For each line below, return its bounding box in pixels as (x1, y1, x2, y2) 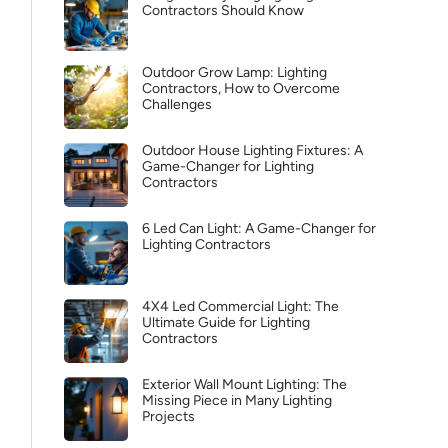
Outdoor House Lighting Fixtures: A (142, 142, 363, 159)
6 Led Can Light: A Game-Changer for (142, 220, 376, 237)
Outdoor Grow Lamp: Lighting (142, 64, 327, 81)
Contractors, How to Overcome (142, 80, 340, 97)
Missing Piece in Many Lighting (142, 392, 332, 409)
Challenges (142, 96, 212, 113)
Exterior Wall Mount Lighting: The (142, 376, 347, 393)
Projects (142, 408, 195, 425)
